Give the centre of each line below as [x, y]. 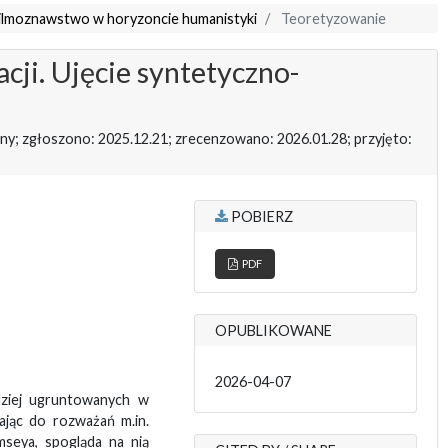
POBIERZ [260, 217]
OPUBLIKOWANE [273, 331]
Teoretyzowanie [331, 19]
